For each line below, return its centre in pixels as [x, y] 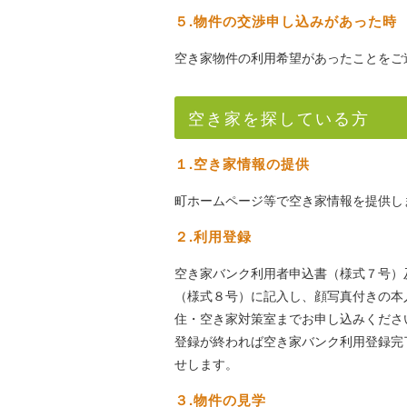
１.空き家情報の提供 [242, 164]
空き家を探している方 [279, 118]
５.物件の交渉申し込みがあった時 [286, 21]
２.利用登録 [213, 236]
